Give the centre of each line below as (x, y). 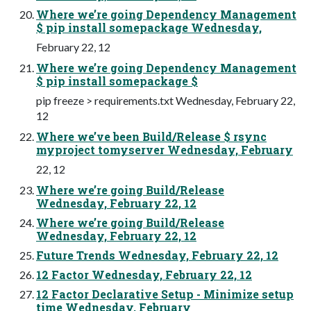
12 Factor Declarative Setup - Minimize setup (165, 294)
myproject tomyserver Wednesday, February (165, 149)
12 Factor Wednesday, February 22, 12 (144, 274)
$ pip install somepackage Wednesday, (149, 27)
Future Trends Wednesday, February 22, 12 (157, 255)
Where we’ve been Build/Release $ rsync (151, 136)
